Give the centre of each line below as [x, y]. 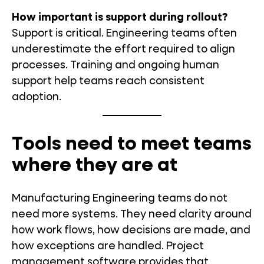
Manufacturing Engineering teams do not [120, 199]
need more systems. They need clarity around [132, 214]
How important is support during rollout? [120, 18]
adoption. [37, 97]
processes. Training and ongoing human [115, 65]
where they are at [95, 166]
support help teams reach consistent [108, 81]
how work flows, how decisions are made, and [131, 230]
